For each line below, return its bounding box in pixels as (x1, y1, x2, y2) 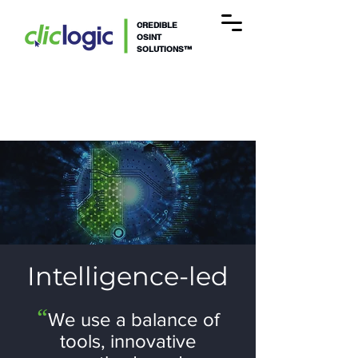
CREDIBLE (137, 20, 177, 30)
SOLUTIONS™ (137, 44, 192, 54)
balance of (130, 308, 220, 330)
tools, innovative (59, 330, 197, 352)
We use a (47, 308, 131, 330)
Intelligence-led (27, 261, 229, 292)
